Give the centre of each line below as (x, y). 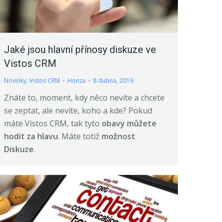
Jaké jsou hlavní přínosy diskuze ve (80, 49)
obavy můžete (129, 123)
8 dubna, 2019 (113, 80)
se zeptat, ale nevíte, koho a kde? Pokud (78, 110)
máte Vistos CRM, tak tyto (53, 123)
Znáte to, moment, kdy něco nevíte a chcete (84, 97)
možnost (118, 136)
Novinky (15, 80)
